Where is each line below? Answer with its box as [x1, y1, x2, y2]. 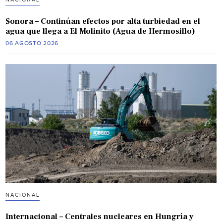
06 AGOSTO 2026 [5, 40, 59, 47]
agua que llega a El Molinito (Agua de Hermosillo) [5, 26, 196, 37]
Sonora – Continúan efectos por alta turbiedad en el [5, 16, 201, 27]
